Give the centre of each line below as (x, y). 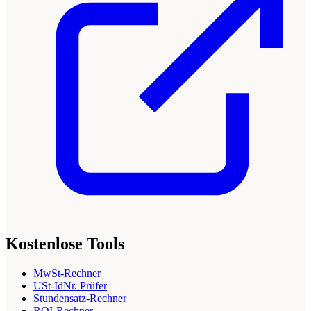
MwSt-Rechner (67, 274)
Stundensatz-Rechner (80, 299)
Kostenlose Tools (65, 244)
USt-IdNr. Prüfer (70, 286)
